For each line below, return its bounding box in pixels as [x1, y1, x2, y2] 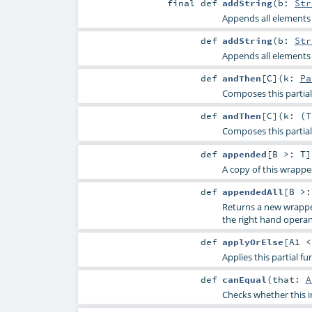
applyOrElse [221, 235, 283, 247]
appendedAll [221, 185, 283, 197]
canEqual [221, 273, 267, 285]
